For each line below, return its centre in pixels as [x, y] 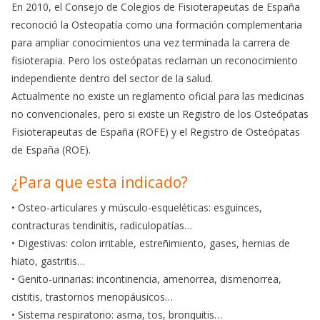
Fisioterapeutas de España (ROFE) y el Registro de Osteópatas [156, 132]
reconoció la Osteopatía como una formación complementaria [157, 25]
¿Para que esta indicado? [100, 182]
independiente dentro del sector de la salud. [112, 79]
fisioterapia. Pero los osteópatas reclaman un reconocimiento [155, 61]
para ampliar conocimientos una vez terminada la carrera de [151, 43]
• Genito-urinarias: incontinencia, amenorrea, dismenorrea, [146, 279]
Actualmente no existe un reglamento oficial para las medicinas [158, 96]
